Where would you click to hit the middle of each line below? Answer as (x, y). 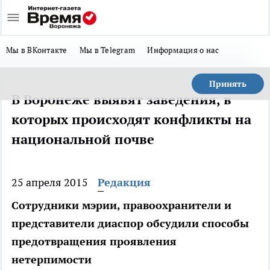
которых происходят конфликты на (131, 119)
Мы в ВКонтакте (37, 50)
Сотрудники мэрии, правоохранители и (121, 205)
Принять (228, 84)
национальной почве (83, 139)
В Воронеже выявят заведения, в (121, 99)
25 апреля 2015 (50, 182)
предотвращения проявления (94, 241)
